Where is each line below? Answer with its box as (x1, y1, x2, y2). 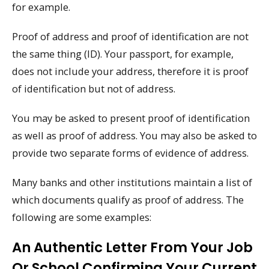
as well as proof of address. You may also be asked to (12, 128, 257, 142)
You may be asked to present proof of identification (12, 110, 250, 125)
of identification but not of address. (12, 82, 175, 96)
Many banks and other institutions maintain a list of (12, 175, 252, 189)
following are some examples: (12, 210, 151, 224)
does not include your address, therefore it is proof (12, 64, 249, 79)
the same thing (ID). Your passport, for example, (12, 47, 234, 61)
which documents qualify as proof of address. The (12, 192, 244, 207)
